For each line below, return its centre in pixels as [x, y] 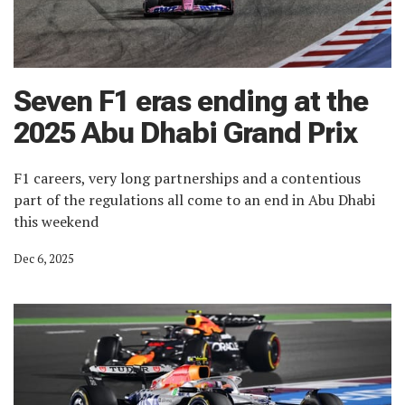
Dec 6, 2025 [44, 258]
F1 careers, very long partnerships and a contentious [187, 178]
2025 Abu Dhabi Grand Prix [185, 132]
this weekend [56, 221]
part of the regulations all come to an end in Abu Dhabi [194, 199]
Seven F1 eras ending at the [191, 101]
